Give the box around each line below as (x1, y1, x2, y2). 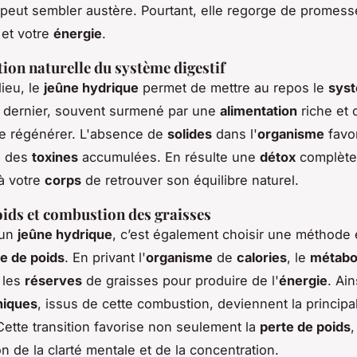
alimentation (220, 103, 297, 120)
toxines (32, 149, 78, 166)
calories (237, 249, 287, 266)
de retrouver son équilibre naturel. (81, 172, 299, 189)
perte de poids (260, 319, 351, 335)
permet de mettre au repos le (139, 80, 328, 96)
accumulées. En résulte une (78, 149, 260, 166)
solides (167, 126, 212, 143)
